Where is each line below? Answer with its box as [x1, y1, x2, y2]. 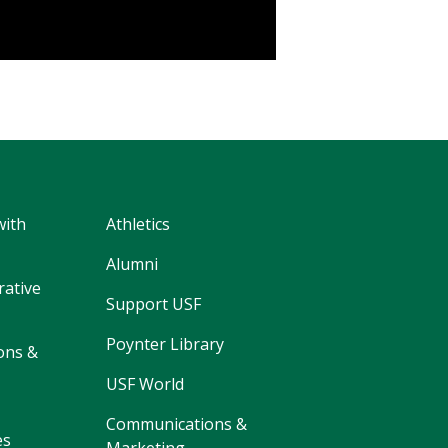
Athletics [105, 212, 170, 235]
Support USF [105, 292, 201, 315]
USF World [105, 372, 184, 395]
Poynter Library [105, 332, 224, 355]
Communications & [105, 412, 247, 435]
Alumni [105, 252, 158, 275]
